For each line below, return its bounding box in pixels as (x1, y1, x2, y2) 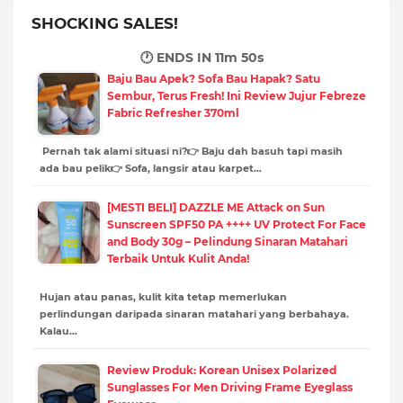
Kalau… (40, 324, 77, 337)
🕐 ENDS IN (139, 49, 214, 66)
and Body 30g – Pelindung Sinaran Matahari (107, 234, 348, 248)
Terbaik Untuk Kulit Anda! (107, 251, 249, 265)
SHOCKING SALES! (31, 13, 178, 32)
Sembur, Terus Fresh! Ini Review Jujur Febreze (107, 88, 366, 103)
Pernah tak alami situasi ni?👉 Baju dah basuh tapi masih (40, 144, 343, 157)
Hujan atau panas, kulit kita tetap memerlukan (40, 290, 287, 303)
